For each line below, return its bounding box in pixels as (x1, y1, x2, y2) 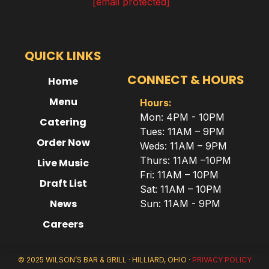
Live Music (37, 156, 89, 170)
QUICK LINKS (25, 47, 102, 64)
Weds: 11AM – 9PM (140, 140, 228, 152)
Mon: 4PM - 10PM (140, 111, 225, 123)
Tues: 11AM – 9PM (140, 125, 225, 138)
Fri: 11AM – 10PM (140, 169, 219, 181)
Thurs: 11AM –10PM (140, 154, 232, 166)
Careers (43, 217, 84, 231)
